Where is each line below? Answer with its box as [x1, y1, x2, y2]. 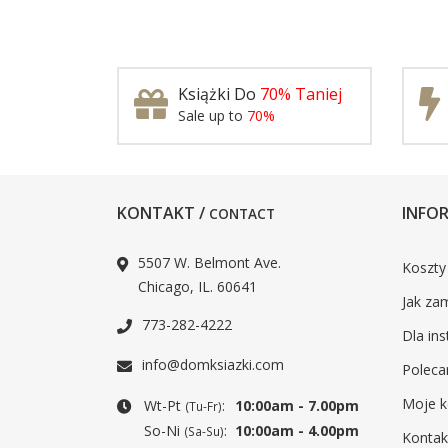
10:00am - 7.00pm [235, 396, 359, 415]
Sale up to [178, 106, 247, 125]
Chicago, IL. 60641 [138, 277, 257, 296]
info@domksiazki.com [142, 355, 284, 374]
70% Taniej [260, 83, 342, 105]
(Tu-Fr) [185, 398, 222, 414]
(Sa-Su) [184, 423, 224, 439]
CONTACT [209, 204, 275, 223]
